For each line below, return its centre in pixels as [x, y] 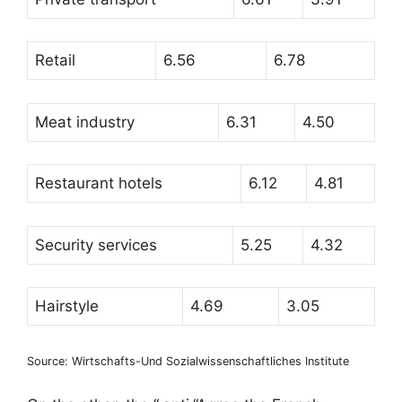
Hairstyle [67, 306]
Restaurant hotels [99, 183]
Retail [55, 60]
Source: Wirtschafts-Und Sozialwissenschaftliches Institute [188, 361]
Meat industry [85, 122]
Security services [96, 245]
